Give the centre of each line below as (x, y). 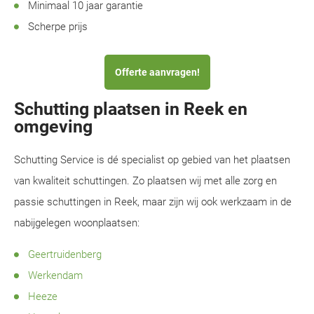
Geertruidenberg (65, 254)
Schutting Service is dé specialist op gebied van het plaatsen (152, 160)
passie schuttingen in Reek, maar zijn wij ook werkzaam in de (153, 202)
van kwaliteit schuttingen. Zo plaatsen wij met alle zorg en (145, 181)
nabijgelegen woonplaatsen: (77, 223)
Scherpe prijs (58, 27)
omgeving (53, 127)
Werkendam (55, 275)
